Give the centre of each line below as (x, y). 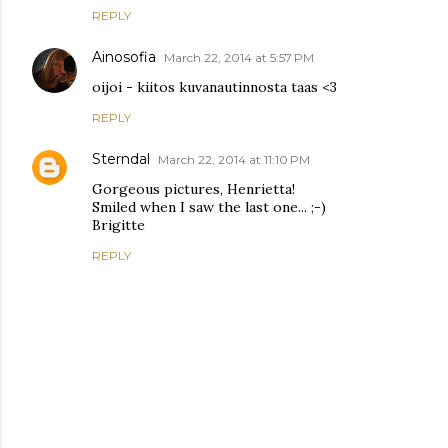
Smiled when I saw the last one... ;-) (209, 206)
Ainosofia (124, 56)
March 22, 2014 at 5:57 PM (239, 57)
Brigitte (118, 224)
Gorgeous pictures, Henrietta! (193, 188)
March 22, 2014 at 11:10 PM (234, 159)
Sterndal (121, 158)
